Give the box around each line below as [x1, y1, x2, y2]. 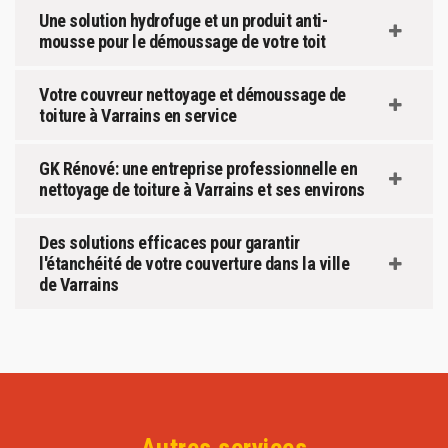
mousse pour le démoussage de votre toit [39, 31, 326, 53]
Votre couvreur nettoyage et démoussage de [39, 84, 346, 106]
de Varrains [39, 274, 119, 296]
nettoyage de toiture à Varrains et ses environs [39, 179, 365, 201]
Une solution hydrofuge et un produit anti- [39, 10, 327, 32]
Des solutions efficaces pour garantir [39, 232, 300, 254]
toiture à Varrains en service [39, 105, 237, 127]
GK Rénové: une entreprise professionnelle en [39, 158, 357, 180]
